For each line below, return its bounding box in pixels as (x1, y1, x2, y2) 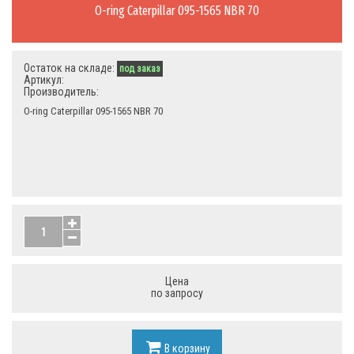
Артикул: (24, 73, 64, 86)
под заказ (119, 63, 160, 74)
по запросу (151, 287, 203, 299)
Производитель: (24, 85, 99, 98)
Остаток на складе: (24, 62, 117, 74)
